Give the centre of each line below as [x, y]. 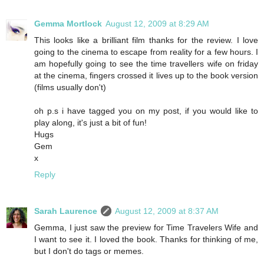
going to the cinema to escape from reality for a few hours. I [146, 52]
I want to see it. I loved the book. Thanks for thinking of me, [146, 240]
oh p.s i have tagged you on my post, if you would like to [146, 111]
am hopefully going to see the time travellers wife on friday [146, 64]
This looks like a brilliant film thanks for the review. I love [146, 40]
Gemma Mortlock [68, 24]
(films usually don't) [70, 88]
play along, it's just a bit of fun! [90, 123]
